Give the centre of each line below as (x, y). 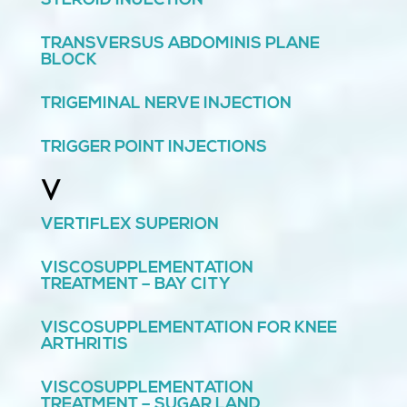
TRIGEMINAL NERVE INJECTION (166, 104)
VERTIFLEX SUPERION (129, 225)
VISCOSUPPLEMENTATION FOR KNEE (189, 329)
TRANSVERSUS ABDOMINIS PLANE (180, 45)
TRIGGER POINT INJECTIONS (154, 148)
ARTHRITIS (84, 345)
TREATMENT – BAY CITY (135, 285)
